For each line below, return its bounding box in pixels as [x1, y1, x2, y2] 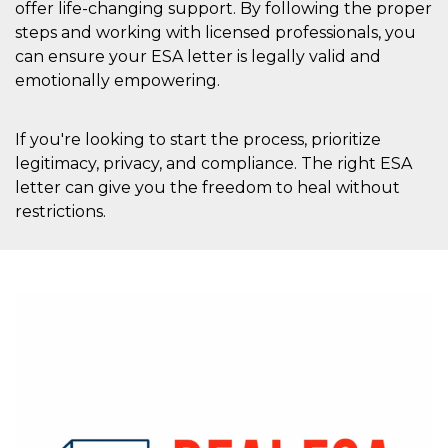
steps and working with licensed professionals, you [15, 22, 416, 42]
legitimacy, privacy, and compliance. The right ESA [15, 153, 412, 173]
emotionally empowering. [15, 70, 220, 90]
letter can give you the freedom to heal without [15, 177, 400, 197]
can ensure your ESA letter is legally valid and [15, 46, 381, 66]
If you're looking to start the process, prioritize [15, 129, 381, 149]
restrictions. [15, 201, 106, 221]
